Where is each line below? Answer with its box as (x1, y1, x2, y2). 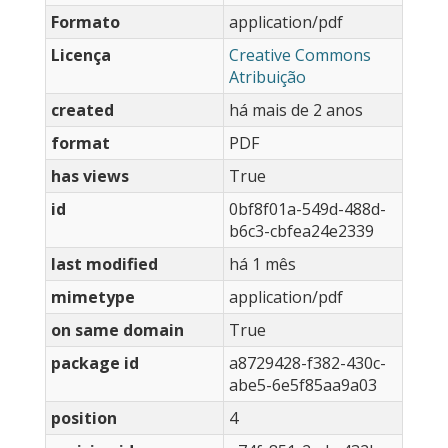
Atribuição (229, 66, 306, 89)
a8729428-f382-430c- (229, 352, 386, 375)
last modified (51, 253, 158, 276)
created (51, 99, 114, 122)
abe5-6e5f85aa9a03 (229, 374, 377, 397)
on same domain (51, 319, 184, 342)
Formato (51, 11, 120, 34)
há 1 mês (229, 253, 296, 276)
